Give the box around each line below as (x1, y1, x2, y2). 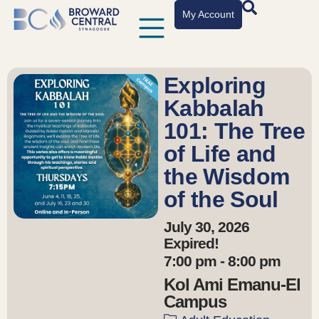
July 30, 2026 (164, 218, 250, 235)
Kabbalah (164, 95, 264, 121)
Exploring (164, 72, 266, 98)
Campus (164, 292, 227, 312)
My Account (182, 9, 235, 20)
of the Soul (164, 186, 278, 212)
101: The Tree (164, 117, 305, 144)
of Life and (164, 140, 276, 167)
